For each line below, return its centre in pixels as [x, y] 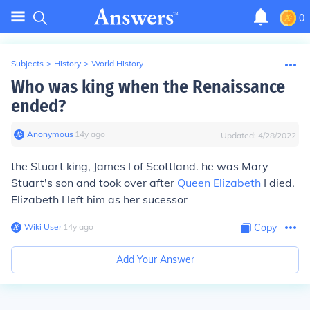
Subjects [27, 63]
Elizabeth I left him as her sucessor [99, 199]
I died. [278, 183]
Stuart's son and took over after [94, 183]
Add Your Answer [155, 259]
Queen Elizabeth [219, 183]
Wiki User [43, 227]
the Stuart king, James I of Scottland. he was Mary [140, 166]
